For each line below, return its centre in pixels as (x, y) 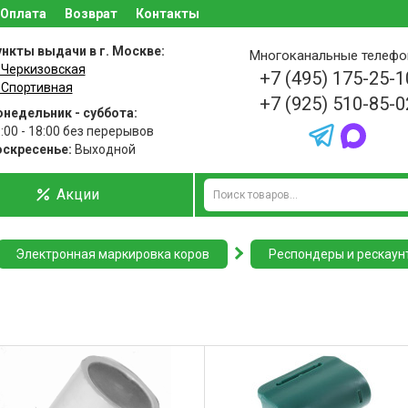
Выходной (103, 149)
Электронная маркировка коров (112, 254)
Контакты (168, 14)
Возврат (91, 14)
